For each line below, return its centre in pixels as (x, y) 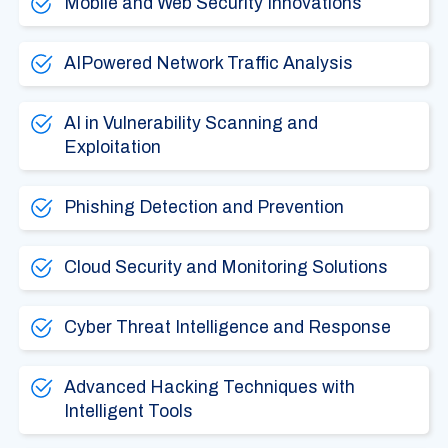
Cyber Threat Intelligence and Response (227, 327)
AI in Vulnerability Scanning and (190, 123)
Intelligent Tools (128, 411)
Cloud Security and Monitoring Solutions (225, 267)
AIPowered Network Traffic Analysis (208, 63)
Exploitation (112, 147)
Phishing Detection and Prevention (203, 207)
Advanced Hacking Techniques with (209, 387)
